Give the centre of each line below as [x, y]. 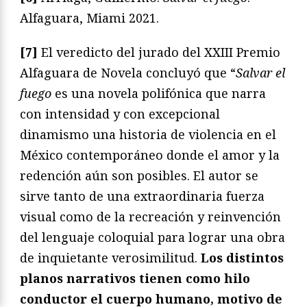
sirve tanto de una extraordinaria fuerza [142, 196]
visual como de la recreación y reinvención [150, 216]
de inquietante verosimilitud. [110, 257]
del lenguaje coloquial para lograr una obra [152, 237]
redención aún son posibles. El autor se [139, 175]
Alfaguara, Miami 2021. [89, 17]
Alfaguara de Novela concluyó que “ [128, 72]
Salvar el [260, 72]
